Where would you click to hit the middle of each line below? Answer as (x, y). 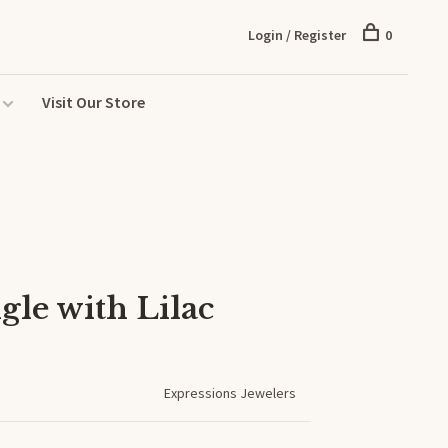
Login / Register (297, 35)
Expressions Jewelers (230, 393)
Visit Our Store (93, 102)
